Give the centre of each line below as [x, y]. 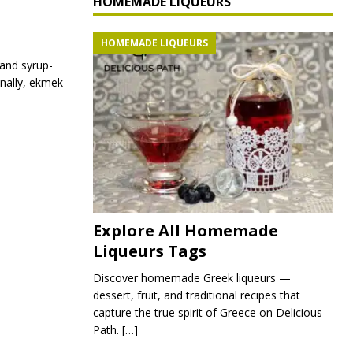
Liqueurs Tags [149, 251]
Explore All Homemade [185, 230]
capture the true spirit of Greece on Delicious [207, 312]
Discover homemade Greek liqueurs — [191, 277]
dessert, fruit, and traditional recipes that [196, 295]
